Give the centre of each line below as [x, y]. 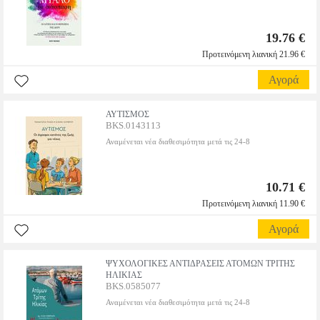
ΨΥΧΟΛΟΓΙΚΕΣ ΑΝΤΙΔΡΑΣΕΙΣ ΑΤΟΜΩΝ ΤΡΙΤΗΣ [200, 264]
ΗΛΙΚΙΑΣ [124, 275]
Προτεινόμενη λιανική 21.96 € [254, 54]
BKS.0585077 [133, 286]
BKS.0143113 [133, 125]
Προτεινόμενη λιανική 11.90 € [254, 204]
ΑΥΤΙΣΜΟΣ [127, 114]
